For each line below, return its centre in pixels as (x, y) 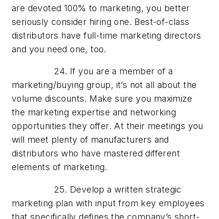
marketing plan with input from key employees (108, 203)
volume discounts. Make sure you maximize (102, 99)
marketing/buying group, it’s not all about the (104, 85)
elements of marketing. (60, 167)
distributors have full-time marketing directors (107, 35)
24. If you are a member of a (92, 71)
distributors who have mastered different (96, 153)
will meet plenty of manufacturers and (90, 140)
